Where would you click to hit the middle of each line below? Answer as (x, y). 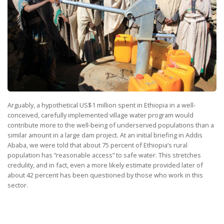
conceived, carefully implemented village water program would (100, 115)
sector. (18, 185)
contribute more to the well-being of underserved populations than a (111, 125)
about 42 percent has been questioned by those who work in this (105, 175)
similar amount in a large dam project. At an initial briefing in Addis (105, 135)
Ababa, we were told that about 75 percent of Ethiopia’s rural (97, 145)
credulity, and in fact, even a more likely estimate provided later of (105, 165)
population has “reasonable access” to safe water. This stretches (104, 155)
